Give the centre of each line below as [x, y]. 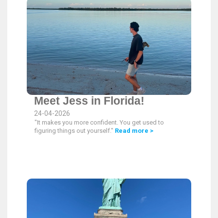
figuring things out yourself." [75, 131]
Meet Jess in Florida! [89, 101]
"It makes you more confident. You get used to [99, 122]
